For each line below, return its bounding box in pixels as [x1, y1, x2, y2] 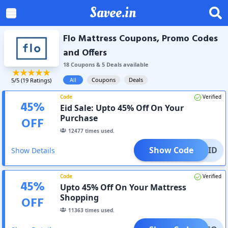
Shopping [60, 191, 99, 203]
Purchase [60, 112, 98, 124]
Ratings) [28, 76, 52, 84]
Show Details [11, 145, 55, 155]
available [121, 61, 149, 68]
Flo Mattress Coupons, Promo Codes [63, 32, 218, 46]
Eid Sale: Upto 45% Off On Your [60, 102, 184, 113]
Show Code [149, 144, 193, 156]
